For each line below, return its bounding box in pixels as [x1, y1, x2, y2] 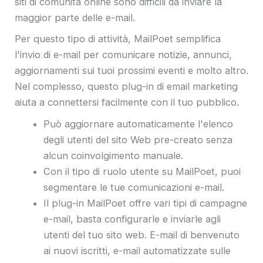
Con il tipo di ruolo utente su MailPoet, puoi [43, 165, 241, 177]
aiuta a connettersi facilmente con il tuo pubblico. [15, 96, 242, 109]
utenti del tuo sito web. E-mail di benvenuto [43, 228, 240, 241]
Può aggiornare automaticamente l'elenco [43, 117, 234, 130]
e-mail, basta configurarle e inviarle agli [43, 213, 221, 225]
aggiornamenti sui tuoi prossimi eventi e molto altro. [15, 65, 248, 77]
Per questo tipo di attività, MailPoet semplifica [15, 33, 221, 45]
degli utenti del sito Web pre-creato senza [43, 133, 233, 146]
